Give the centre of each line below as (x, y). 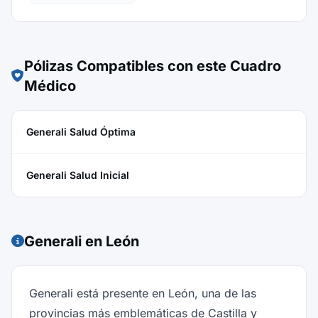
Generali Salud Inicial (78, 175)
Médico (50, 86)
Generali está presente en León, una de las (143, 293)
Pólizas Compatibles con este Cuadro (153, 66)
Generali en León (82, 241)
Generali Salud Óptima (81, 132)
